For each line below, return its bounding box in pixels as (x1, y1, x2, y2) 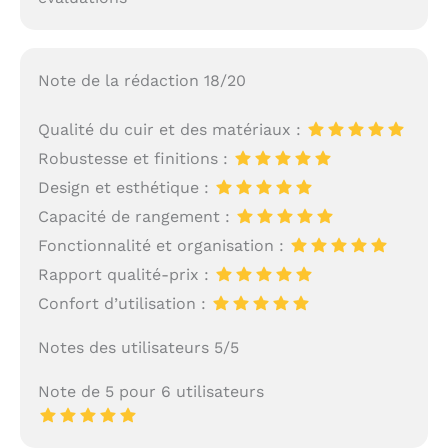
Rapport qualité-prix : (37, 265, 214, 285)
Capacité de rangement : (37, 207, 235, 227)
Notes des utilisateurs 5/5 (37, 338, 239, 358)
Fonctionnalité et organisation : (37, 236, 289, 256)
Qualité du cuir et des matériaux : (37, 120, 306, 140)
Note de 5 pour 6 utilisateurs (37, 382, 264, 402)
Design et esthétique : (37, 178, 214, 198)
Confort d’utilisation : (37, 294, 211, 314)
